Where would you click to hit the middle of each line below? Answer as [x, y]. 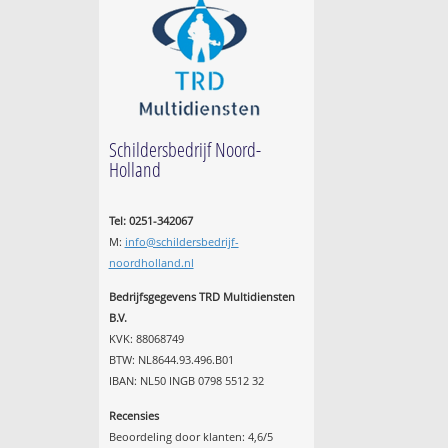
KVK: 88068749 [146, 339]
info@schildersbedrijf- [181, 241]
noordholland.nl [151, 262]
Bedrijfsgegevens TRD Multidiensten [201, 297]
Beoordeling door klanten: [178, 436]
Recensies [133, 415]
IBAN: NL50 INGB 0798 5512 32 [186, 381]
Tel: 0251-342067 [150, 220]
